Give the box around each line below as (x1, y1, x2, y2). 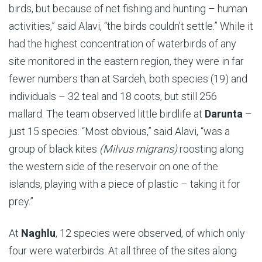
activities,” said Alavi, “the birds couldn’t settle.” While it (9, 19, 253, 32)
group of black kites (9, 142, 99, 155)
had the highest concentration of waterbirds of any (9, 37, 236, 50)
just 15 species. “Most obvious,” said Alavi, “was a (9, 125, 230, 137)
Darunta (202, 107, 245, 120)
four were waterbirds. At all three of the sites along (9, 244, 237, 257)
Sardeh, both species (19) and (113, 72, 247, 85)
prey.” (9, 195, 33, 208)
